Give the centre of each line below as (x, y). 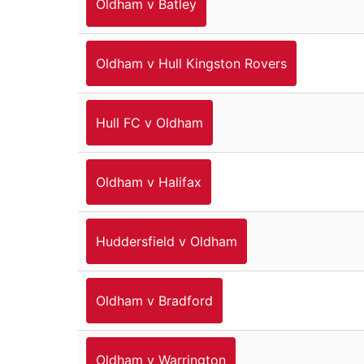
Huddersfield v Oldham (167, 241)
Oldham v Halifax (149, 182)
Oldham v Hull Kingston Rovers (191, 63)
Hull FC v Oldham (149, 122)
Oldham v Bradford (154, 300)
